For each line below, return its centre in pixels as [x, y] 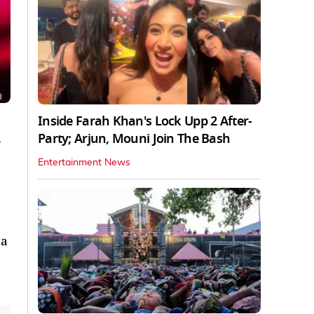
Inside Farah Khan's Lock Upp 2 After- [145, 121]
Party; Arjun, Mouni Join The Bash [134, 138]
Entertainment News [84, 162]
